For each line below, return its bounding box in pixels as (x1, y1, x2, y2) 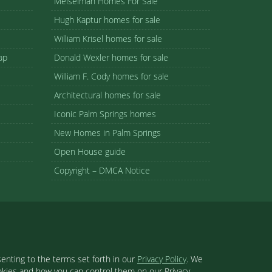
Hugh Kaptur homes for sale (53, 14, 160, 25)
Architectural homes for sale (53, 89, 161, 101)
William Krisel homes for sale (53, 33, 162, 44)
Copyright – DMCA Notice (53, 165, 150, 176)
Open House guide (53, 146, 126, 157)
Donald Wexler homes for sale (53, 52, 168, 63)
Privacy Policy (137, 253, 186, 265)
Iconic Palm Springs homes (53, 108, 156, 120)
